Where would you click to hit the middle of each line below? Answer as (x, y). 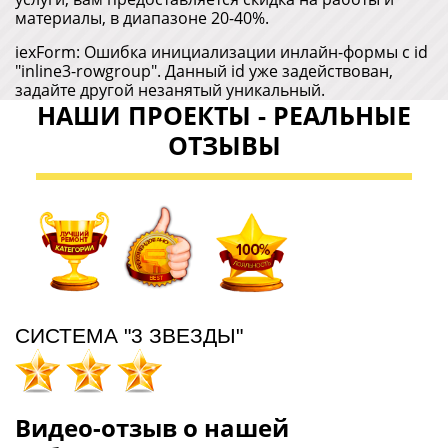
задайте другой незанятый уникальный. (170, 90)
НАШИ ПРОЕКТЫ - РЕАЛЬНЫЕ (224, 115)
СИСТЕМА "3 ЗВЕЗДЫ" (129, 336)
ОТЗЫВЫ (224, 145)
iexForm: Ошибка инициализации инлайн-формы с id (221, 52)
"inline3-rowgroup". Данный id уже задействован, (204, 71)
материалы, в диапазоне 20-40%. (142, 18)
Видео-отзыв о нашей (152, 428)
